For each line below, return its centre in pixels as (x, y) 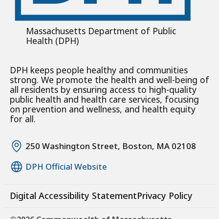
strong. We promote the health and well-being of (109, 79)
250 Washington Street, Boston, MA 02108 (111, 146)
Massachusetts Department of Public (101, 31)
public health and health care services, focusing (104, 99)
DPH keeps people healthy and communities (99, 70)
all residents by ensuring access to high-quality (103, 89)
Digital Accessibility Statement (73, 195)
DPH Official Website (66, 166)
